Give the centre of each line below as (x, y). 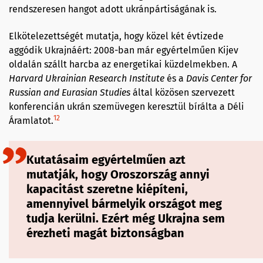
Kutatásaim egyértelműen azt (106, 159)
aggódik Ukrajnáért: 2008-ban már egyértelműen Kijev (124, 50)
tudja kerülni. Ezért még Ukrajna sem (126, 218)
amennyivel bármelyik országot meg (124, 203)
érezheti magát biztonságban (105, 233)
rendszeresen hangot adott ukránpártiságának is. (113, 9)
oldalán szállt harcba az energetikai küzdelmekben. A (123, 64)
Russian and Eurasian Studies (70, 92)
